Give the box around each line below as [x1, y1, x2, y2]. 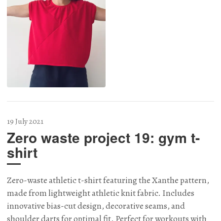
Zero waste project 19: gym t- [7, 127, 200, 148]
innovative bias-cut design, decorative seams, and [7, 199, 185, 212]
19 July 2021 [7, 116, 43, 127]
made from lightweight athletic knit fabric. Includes [7, 186, 194, 199]
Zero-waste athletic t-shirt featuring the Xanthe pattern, [7, 174, 209, 186]
